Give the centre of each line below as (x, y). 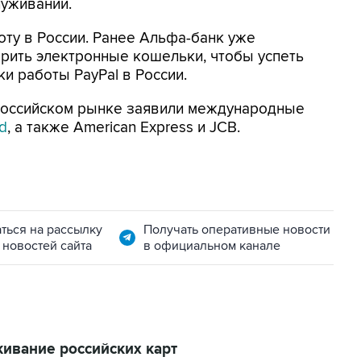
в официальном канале (212, 246)
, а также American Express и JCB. (124, 128)
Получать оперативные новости (237, 230)
